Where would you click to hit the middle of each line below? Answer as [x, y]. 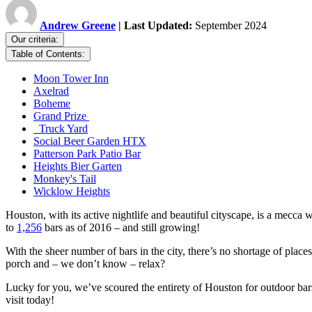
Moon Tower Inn [71, 79]
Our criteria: [35, 40]
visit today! [30, 300]
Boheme [52, 104]
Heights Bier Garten [78, 166]
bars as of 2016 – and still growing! [121, 228]
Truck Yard [61, 129]
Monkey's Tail [65, 179]
